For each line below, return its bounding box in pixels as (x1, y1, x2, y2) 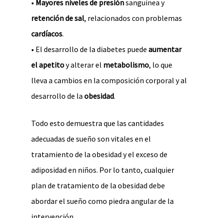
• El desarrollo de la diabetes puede (31, 44, 148, 54)
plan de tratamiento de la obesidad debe (31, 181, 165, 190)
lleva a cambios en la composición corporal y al (31, 75, 187, 85)
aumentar (148, 44, 182, 54)
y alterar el (64, 60, 103, 70)
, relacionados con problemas (84, 13, 182, 23)
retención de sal (31, 13, 84, 23)
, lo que (149, 60, 172, 70)
